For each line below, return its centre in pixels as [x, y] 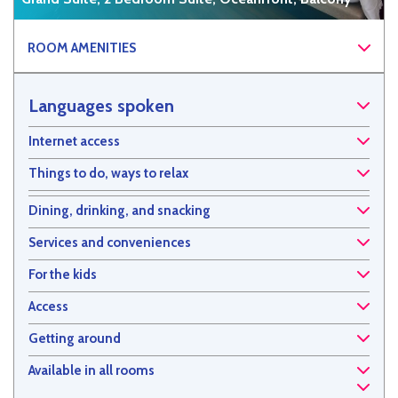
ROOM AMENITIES [82, 48]
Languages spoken [101, 106]
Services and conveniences [110, 243]
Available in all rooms [92, 371]
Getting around [75, 339]
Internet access [74, 142]
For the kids [63, 275]
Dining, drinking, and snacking [119, 211]
